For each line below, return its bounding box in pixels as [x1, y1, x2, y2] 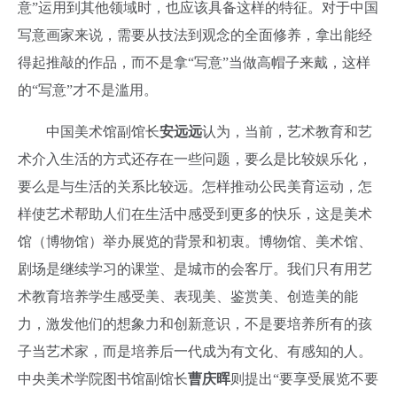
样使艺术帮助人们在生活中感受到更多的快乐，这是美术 [18, 206, 372, 222]
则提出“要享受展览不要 [230, 371, 378, 387]
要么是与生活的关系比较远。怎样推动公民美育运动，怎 [18, 179, 372, 195]
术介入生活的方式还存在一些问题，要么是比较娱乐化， [18, 152, 372, 167]
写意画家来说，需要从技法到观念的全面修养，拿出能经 [18, 27, 372, 43]
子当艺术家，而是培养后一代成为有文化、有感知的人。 [18, 344, 372, 360]
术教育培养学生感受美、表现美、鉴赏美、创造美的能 [18, 289, 358, 305]
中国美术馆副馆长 [18, 124, 160, 140]
